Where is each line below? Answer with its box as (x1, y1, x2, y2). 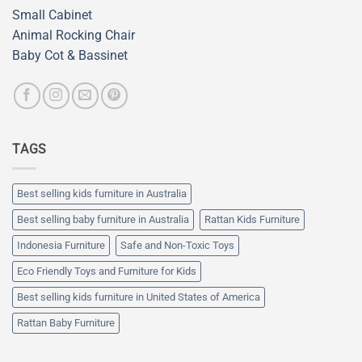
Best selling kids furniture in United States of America (17, 291, 260, 304)
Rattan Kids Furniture (204, 213, 300, 226)
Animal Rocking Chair (12, 27, 135, 43)
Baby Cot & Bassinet (12, 47, 128, 63)
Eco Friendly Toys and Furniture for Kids (17, 265, 196, 278)
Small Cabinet (12, 6, 92, 23)
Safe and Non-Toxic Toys (120, 239, 234, 252)
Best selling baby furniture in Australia (17, 213, 189, 226)
